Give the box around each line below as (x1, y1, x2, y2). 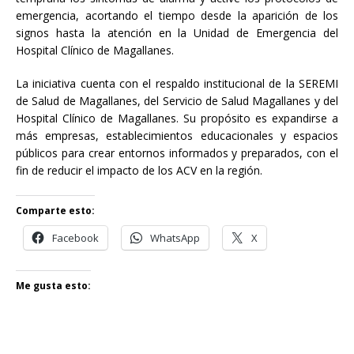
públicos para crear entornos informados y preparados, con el (16, 145, 338, 161)
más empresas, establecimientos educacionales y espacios (16, 128, 338, 144)
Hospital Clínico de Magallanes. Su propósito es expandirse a (16, 111, 338, 126)
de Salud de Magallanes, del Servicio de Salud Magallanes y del (16, 93, 338, 109)
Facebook (52, 231, 99, 246)
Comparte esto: (16, 204, 95, 218)
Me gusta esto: (16, 279, 91, 293)
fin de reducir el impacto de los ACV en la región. (16, 163, 262, 179)
